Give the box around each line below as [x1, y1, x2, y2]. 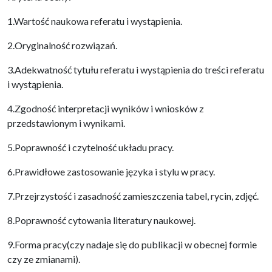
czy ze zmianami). [7, 253, 80, 265]
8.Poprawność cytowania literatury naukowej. [7, 214, 195, 226]
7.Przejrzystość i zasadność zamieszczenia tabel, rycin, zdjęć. [7, 190, 259, 202]
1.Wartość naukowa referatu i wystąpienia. [7, 15, 182, 27]
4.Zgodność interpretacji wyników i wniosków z [7, 103, 204, 114]
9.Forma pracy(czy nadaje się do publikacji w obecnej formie [7, 239, 257, 250]
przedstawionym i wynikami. [7, 117, 125, 129]
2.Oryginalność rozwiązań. [7, 39, 117, 51]
